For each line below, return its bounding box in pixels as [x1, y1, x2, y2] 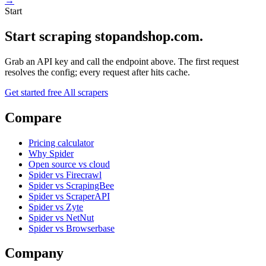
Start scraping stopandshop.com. [5, 28, 203, 44]
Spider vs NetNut [28, 212, 94, 223]
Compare [5, 109, 62, 125]
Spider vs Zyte [28, 201, 83, 212]
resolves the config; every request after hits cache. [5, 66, 190, 77]
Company [5, 245, 64, 261]
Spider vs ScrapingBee [28, 180, 114, 191]
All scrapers [64, 87, 108, 97]
